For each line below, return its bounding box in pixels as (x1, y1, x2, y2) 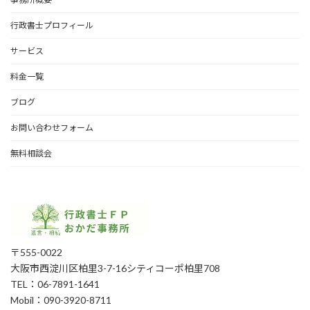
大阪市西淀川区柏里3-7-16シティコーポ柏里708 (10, 262, 220, 275)
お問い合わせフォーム (10, 122, 93, 134)
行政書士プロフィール (10, 20, 93, 31)
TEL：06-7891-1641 (10, 278, 100, 291)
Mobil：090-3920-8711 (10, 294, 111, 307)
